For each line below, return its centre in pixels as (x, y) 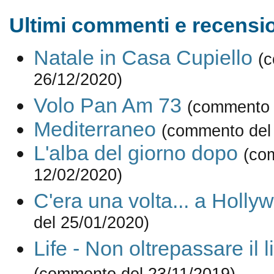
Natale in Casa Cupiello (143, 58)
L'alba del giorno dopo (135, 153)
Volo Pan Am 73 (107, 106)
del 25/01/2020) (91, 225)
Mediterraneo (94, 129)
